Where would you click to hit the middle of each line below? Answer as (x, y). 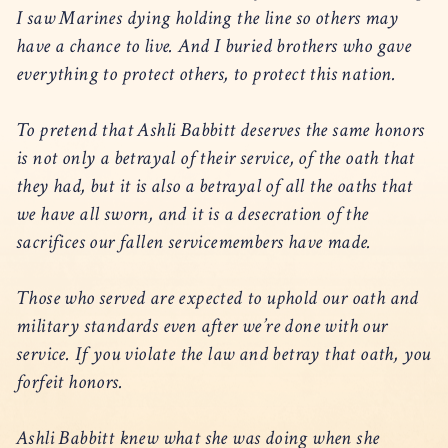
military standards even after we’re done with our (202, 325)
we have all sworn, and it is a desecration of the (192, 213)
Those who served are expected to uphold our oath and (217, 297)
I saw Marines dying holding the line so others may (207, 17)
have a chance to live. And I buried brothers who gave (214, 45)
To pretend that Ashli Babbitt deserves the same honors (220, 129)
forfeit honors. (74, 381)
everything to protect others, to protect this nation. (210, 73)
